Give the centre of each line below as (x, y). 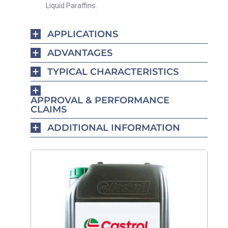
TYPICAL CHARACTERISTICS (113, 72)
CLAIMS (49, 110)
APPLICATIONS (83, 34)
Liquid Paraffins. (72, 6)
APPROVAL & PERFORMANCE (100, 101)
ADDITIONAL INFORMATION (114, 128)
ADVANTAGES (80, 53)
